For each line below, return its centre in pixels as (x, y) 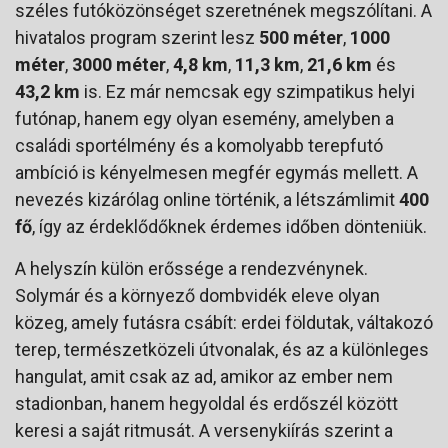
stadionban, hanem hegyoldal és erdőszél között (206, 404)
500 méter (301, 38)
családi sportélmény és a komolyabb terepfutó (199, 146)
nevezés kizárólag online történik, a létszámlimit (207, 200)
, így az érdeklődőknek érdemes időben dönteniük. (229, 227)
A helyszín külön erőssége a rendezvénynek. (191, 269)
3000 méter (119, 65)
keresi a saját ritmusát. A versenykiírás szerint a (204, 431)
